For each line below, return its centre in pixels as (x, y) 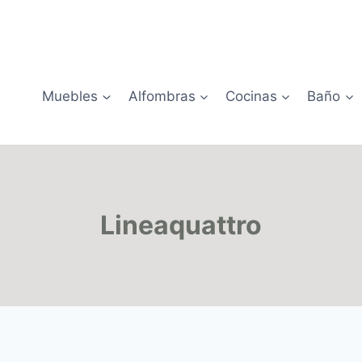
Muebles (70, 96)
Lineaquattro (181, 225)
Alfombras (162, 96)
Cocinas (251, 96)
